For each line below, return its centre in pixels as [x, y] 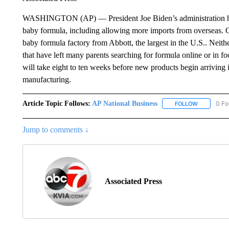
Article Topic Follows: [56, 103]
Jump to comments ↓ [55, 129]
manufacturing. [48, 79]
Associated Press [133, 181]
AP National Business [124, 103]
